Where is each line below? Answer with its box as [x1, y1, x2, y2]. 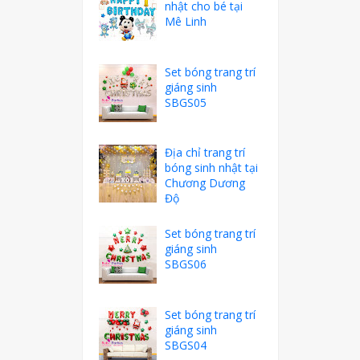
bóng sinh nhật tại [165, 160, 259, 176]
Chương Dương [165, 175, 246, 191]
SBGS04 [165, 337, 207, 353]
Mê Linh [165, 14, 207, 30]
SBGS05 [165, 94, 207, 110]
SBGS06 [165, 256, 207, 272]
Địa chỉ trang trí [165, 145, 246, 161]
